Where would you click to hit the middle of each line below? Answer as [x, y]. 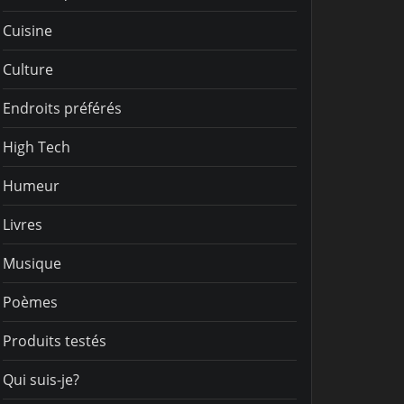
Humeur [31, 185]
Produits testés [55, 340]
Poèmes [30, 302]
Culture [28, 69]
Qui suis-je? [41, 379]
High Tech [37, 147]
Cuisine [28, 30]
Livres [23, 224]
